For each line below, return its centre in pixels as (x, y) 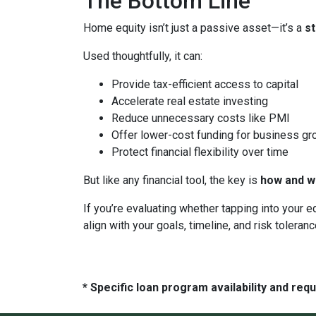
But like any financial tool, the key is (172, 180)
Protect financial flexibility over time (200, 152)
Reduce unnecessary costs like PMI (201, 118)
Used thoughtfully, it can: (143, 56)
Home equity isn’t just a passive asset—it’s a (194, 28)
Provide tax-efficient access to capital (205, 84)
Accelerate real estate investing (190, 101)
